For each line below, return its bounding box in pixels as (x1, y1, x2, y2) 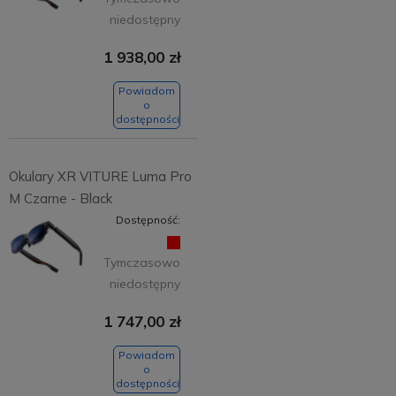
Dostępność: (116, 212, 180, 226)
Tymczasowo (103, 254, 180, 270)
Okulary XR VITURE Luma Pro (8, 167, 192, 185)
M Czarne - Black (8, 189, 112, 207)
